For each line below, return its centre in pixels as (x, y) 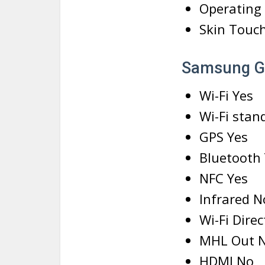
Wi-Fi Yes (226, 96)
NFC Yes (224, 178)
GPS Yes (224, 137)
